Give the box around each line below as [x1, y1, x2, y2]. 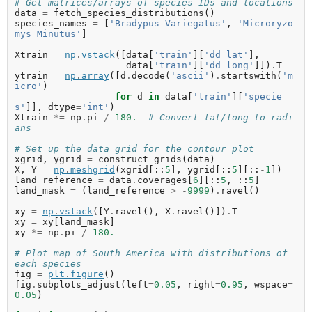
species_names [15, 17, 87, 29]
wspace [254, 279, 288, 290]
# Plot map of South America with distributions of [15, 247, 288, 258]
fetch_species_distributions [54, 7, 204, 18]
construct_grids [98, 153, 182, 164]
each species [15, 258, 81, 269]
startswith [221, 70, 276, 81]
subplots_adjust [37, 279, 120, 290]
